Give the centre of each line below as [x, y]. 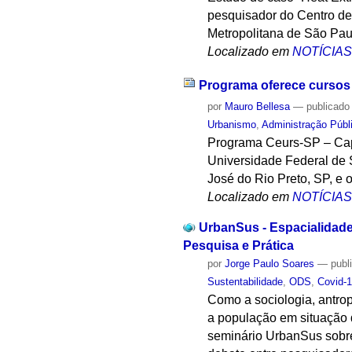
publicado [328, 107]
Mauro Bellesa [258, 107]
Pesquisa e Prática [238, 245]
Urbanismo [232, 125]
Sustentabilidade [246, 281]
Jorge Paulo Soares [270, 263]
